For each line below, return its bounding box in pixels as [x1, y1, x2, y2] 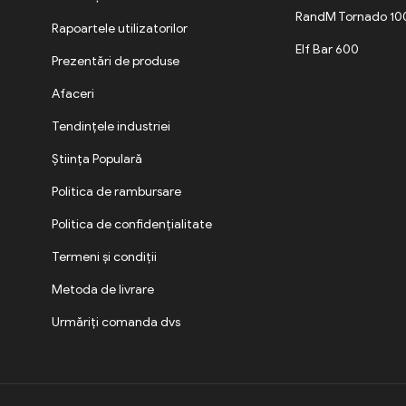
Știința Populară [52, 150, 143, 167]
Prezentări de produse [52, 53, 180, 69]
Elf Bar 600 [295, 41, 360, 57]
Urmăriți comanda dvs [52, 314, 181, 330]
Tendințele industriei [52, 118, 171, 134]
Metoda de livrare [52, 281, 155, 297]
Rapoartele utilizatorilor [52, 20, 188, 36]
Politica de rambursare [52, 183, 182, 199]
